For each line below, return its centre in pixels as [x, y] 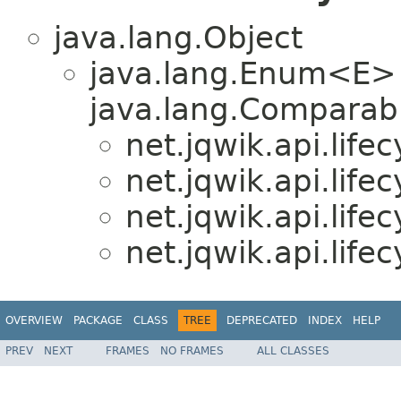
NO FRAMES [192, 350]
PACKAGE [98, 321]
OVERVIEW [34, 321]
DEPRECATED [262, 321]
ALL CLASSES [293, 350]
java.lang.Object [178, 38]
